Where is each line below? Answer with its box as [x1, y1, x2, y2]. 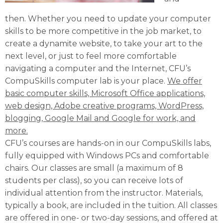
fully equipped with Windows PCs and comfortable [5, 150, 209, 160]
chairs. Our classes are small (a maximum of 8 [5, 163, 183, 173]
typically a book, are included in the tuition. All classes [5, 200, 217, 210]
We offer [167, 76, 202, 86]
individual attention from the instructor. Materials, [5, 188, 203, 198]
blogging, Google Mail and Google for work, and [5, 113, 196, 123]
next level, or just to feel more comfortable [5, 51, 177, 61]
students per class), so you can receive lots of [5, 175, 183, 185]
